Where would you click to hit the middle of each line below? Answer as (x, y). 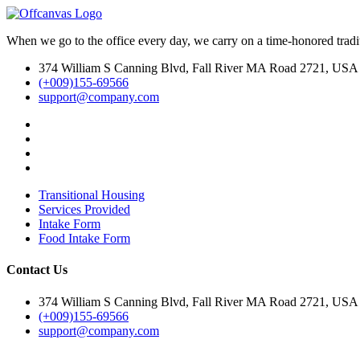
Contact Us (37, 270)
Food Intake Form (84, 238)
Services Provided (84, 209)
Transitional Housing (92, 195)
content (25, 13)
